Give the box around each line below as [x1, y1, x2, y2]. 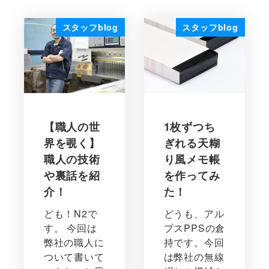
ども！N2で [43, 207, 98, 221]
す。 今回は [43, 221, 97, 235]
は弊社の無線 [163, 250, 225, 264]
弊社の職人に [43, 235, 104, 250]
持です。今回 [163, 235, 225, 250]
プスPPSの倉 [163, 221, 226, 235]
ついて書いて [43, 250, 104, 264]
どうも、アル [163, 207, 225, 221]
